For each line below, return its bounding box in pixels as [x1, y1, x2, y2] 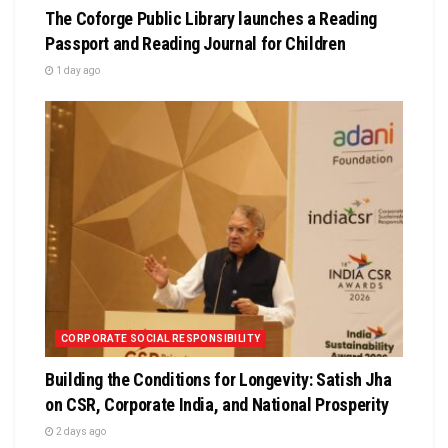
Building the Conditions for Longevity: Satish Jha [45, 369, 392, 391]
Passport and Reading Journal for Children [45, 33, 346, 55]
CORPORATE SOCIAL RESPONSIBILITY [61, 333, 261, 345]
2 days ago [54, 426, 106, 438]
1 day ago [54, 65, 100, 77]
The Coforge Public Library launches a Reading [45, 8, 377, 30]
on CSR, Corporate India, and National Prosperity [45, 394, 389, 416]
